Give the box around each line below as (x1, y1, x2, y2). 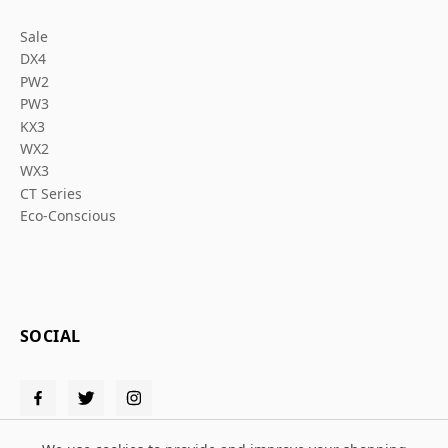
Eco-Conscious (20, 206, 116, 226)
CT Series (20, 183, 82, 203)
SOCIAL (20, 325, 81, 348)
